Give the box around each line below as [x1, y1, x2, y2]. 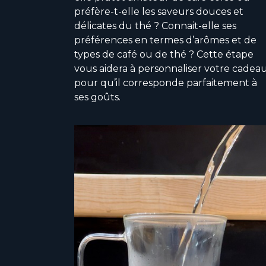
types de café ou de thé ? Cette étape [74, 48, 254, 60]
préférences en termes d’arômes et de [74, 34, 256, 46]
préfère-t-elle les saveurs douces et [74, 5, 243, 17]
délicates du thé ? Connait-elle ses [74, 20, 236, 31]
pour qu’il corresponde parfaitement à [74, 77, 257, 88]
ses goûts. [74, 91, 121, 103]
